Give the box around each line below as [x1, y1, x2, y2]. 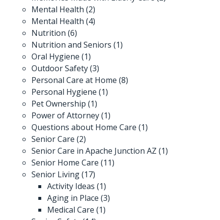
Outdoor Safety [31, 62, 88, 74]
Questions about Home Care [31, 121, 137, 133]
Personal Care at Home [31, 74, 117, 85]
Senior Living [31, 168, 80, 180]
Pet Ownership [31, 98, 86, 109]
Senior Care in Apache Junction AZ [31, 145, 157, 156]
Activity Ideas [47, 180, 95, 192]
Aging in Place [47, 192, 99, 203]
